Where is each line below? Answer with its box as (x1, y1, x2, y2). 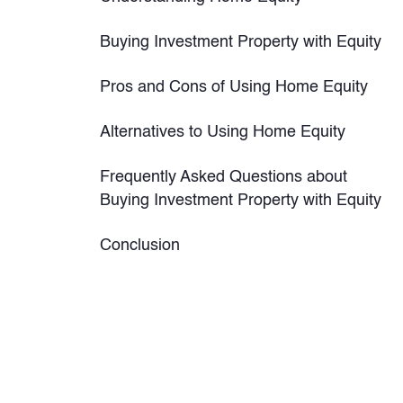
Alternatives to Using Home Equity (99, 124, 345, 140)
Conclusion (99, 237, 180, 254)
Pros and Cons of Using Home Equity (99, 79, 368, 95)
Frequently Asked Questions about (99, 169, 347, 185)
